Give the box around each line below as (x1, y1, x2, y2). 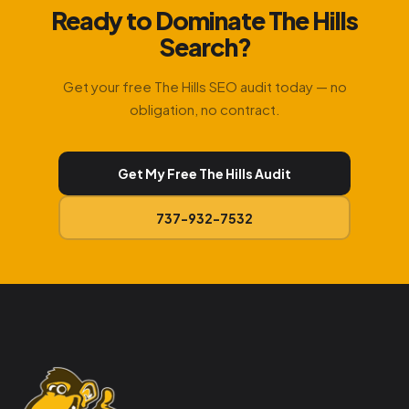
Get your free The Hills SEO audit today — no (62, 78, 347, 95)
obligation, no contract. (129, 100, 280, 118)
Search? (158, 31, 251, 62)
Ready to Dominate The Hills (51, 5, 358, 36)
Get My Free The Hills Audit (118, 165, 291, 182)
